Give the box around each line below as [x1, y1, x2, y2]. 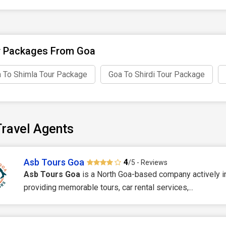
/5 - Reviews [128, 158, 168, 166]
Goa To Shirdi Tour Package [108, 70, 205, 79]
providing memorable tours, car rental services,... [24, 183, 194, 192]
